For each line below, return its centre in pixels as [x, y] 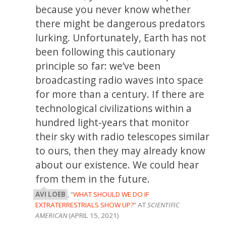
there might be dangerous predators [120, 23]
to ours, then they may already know [121, 150]
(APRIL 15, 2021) [93, 215]
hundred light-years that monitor [112, 122]
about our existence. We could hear [117, 164]
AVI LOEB [51, 194]
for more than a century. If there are [120, 94]
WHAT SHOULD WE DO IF [111, 194]
